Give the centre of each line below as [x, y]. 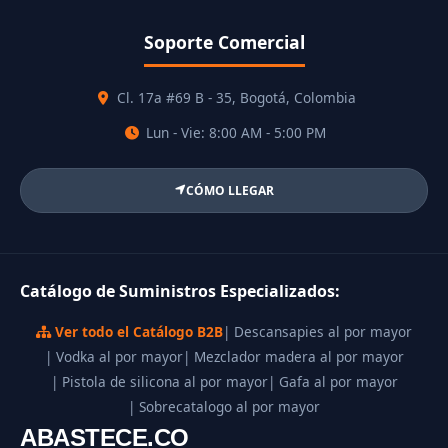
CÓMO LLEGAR [229, 190]
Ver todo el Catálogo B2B [137, 331]
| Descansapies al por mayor [317, 331]
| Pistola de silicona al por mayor [159, 381]
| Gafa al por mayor [332, 381]
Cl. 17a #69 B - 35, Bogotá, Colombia [234, 98]
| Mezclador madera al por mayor [293, 356]
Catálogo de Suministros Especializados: [180, 290]
